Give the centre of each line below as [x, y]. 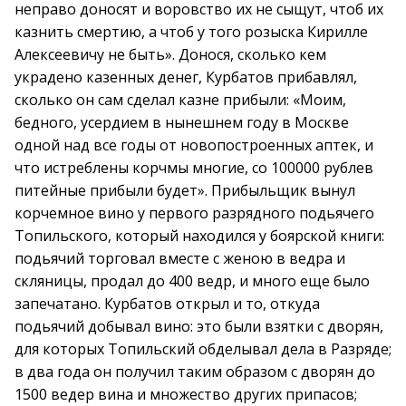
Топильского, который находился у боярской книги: [199, 236]
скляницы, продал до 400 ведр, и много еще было [192, 281]
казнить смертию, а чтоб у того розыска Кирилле [191, 32]
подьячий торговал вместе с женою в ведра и [180, 258]
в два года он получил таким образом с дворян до [195, 372]
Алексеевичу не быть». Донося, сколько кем [170, 54]
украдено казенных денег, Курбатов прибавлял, [186, 77]
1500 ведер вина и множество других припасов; [186, 394]
